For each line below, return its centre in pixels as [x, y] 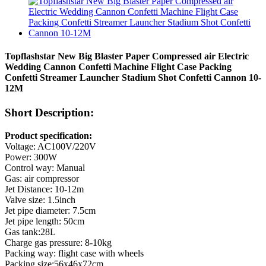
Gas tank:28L [30, 232]
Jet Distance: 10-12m [44, 189]
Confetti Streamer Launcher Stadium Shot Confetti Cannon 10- [133, 78]
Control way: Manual [45, 168]
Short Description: [49, 113]
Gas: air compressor [42, 179]
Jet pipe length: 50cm [45, 221]
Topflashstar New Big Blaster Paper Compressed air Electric [127, 56]
